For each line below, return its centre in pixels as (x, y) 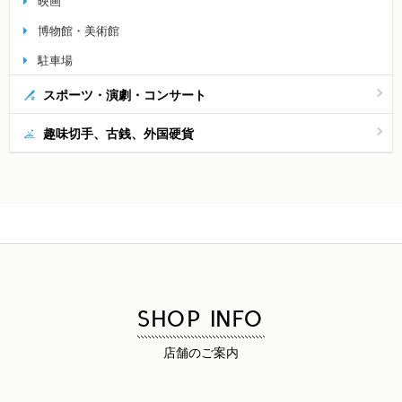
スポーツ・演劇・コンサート (124, 94)
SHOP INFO (201, 326)
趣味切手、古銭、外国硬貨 (118, 132)
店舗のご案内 (201, 357)
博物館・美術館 (79, 30)
